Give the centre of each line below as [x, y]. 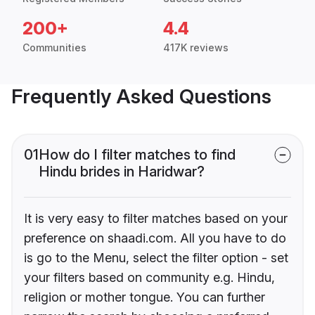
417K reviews [196, 48]
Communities [54, 48]
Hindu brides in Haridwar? [122, 172]
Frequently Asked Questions [141, 97]
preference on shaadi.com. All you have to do [155, 238]
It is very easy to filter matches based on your [156, 219]
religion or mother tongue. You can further [144, 297]
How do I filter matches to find [137, 155]
